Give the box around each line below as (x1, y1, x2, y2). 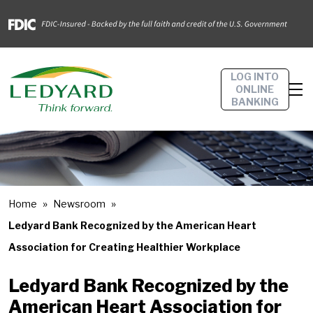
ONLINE (235, 82, 274, 95)
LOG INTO (231, 70, 279, 82)
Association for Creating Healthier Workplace (8, 240, 240, 253)
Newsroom (53, 197, 105, 210)
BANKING (231, 95, 279, 108)
